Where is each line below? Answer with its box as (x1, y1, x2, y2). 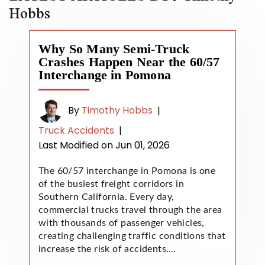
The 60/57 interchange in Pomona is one (38, 166, 216, 176)
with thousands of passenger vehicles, (38, 218, 205, 228)
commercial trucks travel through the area (38, 205, 222, 215)
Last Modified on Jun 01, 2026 (38, 138, 170, 152)
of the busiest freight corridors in (38, 179, 184, 189)
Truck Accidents (38, 123, 114, 137)
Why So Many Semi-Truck (38, 41, 190, 56)
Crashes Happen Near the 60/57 (38, 54, 220, 69)
